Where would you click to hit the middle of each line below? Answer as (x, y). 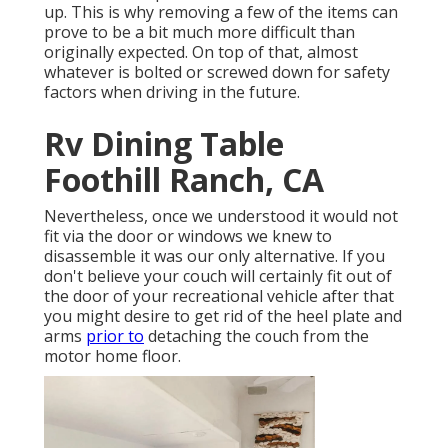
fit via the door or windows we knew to (188, 236)
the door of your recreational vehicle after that (219, 296)
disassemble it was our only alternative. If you (214, 256)
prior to (115, 336)
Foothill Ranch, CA (184, 180)
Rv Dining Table (164, 144)
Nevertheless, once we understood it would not (221, 216)
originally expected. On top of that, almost (201, 52)
